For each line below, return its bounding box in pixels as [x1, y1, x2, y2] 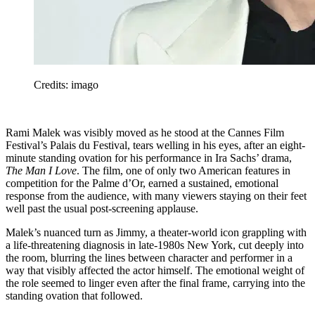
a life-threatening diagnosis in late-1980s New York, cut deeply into [6, 238, 304, 251]
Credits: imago [34, 78, 98, 91]
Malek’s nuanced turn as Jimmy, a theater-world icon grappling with [6, 226, 307, 238]
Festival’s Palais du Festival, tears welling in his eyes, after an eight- [6, 139, 305, 151]
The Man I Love [6, 164, 77, 176]
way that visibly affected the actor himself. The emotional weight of [6, 264, 304, 276]
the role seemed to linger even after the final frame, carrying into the [6, 276, 305, 289]
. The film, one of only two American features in [77, 164, 290, 176]
